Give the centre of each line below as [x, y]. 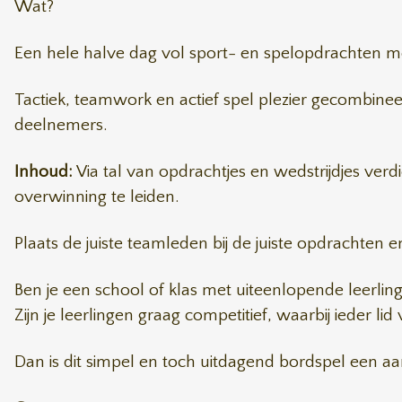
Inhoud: [44, 172]
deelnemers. [61, 125]
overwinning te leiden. [96, 197]
